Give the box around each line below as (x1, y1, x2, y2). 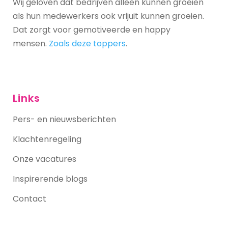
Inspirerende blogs (13, 173, 88, 185)
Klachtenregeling (13, 133, 81, 145)
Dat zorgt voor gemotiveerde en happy (13, 23, 170, 36)
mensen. (13, 37, 49, 49)
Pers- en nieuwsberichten (13, 113, 116, 125)
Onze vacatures (13, 153, 76, 165)
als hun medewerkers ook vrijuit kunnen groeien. (13, 10, 204, 22)
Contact (13, 192, 46, 205)
